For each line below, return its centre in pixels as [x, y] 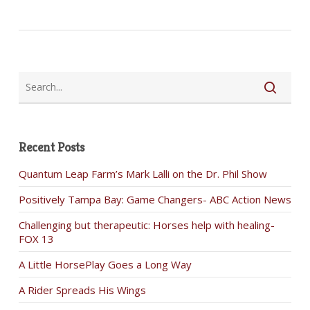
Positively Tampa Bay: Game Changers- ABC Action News [155, 199]
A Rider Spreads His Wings [82, 290]
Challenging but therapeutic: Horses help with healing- [146, 225]
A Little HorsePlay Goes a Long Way [105, 264]
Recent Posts [51, 147]
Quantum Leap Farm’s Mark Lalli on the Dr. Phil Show [143, 174]
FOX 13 [36, 239]
